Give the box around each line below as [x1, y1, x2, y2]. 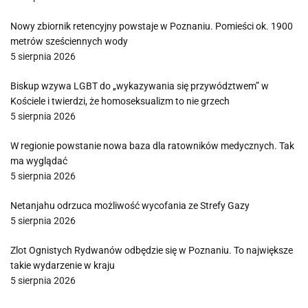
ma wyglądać [10, 155, 67, 166]
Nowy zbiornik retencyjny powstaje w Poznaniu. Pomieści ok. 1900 [10, 21, 293, 32]
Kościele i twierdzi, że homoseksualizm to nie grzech [10, 96, 230, 107]
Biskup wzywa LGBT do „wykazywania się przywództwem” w [10, 80, 269, 91]
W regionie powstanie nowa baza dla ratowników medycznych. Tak [10, 140, 294, 151]
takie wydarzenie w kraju [10, 260, 115, 271]
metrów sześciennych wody [10, 36, 128, 47]
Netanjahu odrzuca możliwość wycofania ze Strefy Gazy [10, 200, 250, 211]
